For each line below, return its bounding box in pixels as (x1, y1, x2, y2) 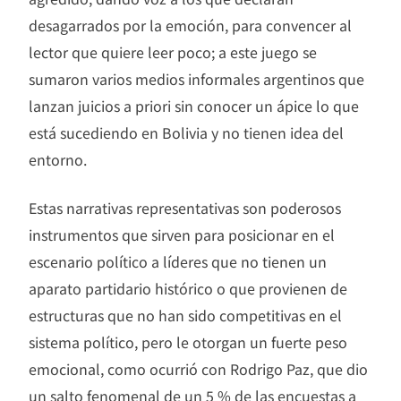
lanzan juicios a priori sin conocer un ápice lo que (29, 95, 359, 117)
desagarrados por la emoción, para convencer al (29, 14, 352, 37)
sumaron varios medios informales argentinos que (29, 68, 364, 90)
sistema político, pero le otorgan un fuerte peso (29, 331, 347, 354)
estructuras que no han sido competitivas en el (29, 304, 342, 327)
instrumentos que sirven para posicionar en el (29, 224, 335, 246)
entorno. (29, 149, 87, 171)
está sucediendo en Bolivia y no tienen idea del (29, 122, 344, 144)
